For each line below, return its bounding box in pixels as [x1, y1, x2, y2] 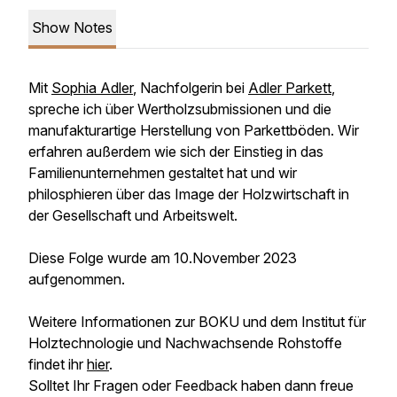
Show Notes [32, 19, 113, 36]
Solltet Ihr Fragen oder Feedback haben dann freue [28, 377, 354, 394]
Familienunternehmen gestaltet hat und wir [28, 164, 297, 182]
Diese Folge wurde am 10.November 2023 [28, 249, 297, 267]
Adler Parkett [248, 79, 331, 97]
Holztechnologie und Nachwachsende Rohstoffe [28, 334, 342, 352]
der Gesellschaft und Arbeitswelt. [28, 206, 241, 224]
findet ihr [28, 355, 87, 373]
